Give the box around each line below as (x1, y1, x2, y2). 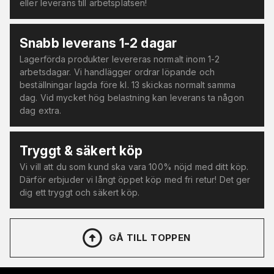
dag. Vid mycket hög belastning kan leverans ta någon (20, 92, 244, 103)
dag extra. (20, 105, 62, 116)
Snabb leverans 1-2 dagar (20, 35, 177, 51)
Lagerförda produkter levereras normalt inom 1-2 (20, 54, 220, 65)
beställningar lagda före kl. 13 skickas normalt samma (20, 80, 235, 91)
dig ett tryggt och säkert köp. (20, 187, 139, 198)
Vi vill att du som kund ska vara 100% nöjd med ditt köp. (20, 161, 249, 172)
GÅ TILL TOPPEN (108, 232, 191, 244)
